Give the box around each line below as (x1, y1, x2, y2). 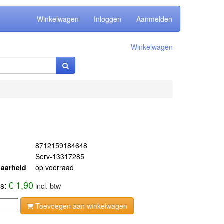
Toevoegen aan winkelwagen (33, 201, 128, 211)
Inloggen (94, 14, 121, 24)
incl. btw (35, 180, 61, 191)
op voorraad (35, 162, 74, 172)
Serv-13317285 (35, 151, 85, 161)
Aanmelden (136, 14, 172, 24)
